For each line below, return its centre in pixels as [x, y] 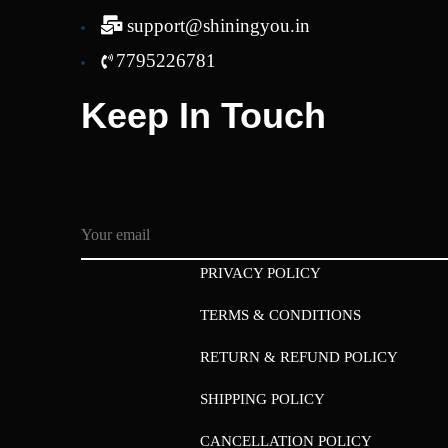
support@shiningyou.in [218, 25]
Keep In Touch [203, 115]
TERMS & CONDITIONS [281, 314]
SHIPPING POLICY [263, 398]
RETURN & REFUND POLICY [299, 356]
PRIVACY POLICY [261, 272]
